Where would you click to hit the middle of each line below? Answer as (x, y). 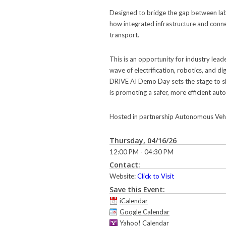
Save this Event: (137, 189)
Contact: (125, 165)
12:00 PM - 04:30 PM (142, 152)
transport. (124, 35)
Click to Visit (156, 176)
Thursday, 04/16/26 (143, 140)
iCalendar (134, 201)
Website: (123, 176)
